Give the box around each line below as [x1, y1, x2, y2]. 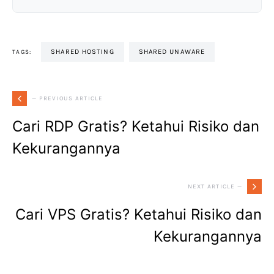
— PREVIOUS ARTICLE [32, 94, 103, 102]
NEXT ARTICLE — [187, 182, 242, 190]
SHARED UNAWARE [143, 48, 206, 56]
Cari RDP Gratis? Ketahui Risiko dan [12, 117, 259, 136]
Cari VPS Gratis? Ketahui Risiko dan [15, 206, 262, 224]
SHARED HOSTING [56, 48, 114, 56]
